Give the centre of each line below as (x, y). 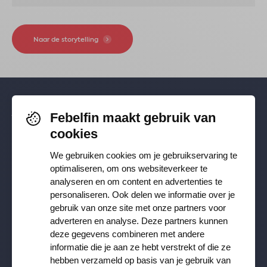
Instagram (44, 164)
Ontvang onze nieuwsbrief (83, 209)
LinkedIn (178, 142)
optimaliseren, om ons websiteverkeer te (129, 168)
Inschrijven (216, 241)
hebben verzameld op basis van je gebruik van (140, 260)
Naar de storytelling (66, 40)
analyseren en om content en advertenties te (136, 181)
